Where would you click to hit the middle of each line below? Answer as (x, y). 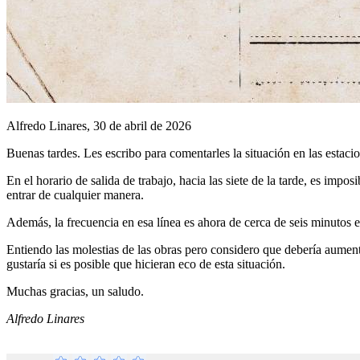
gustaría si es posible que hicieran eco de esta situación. (146, 264)
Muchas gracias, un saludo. (75, 291)
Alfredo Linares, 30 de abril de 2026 (99, 125)
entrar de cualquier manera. (75, 194)
